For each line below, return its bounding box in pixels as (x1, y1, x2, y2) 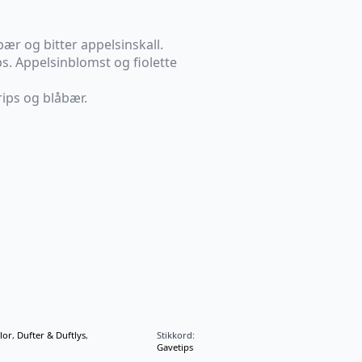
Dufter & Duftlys (16, 329, 86, 341)
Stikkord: (156, 329, 195, 341)
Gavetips (156, 341, 193, 353)
